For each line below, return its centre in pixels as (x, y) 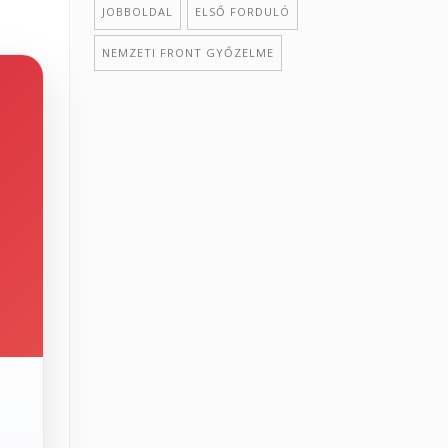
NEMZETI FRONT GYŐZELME (187, 52)
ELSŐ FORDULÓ (242, 11)
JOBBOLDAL (137, 11)
